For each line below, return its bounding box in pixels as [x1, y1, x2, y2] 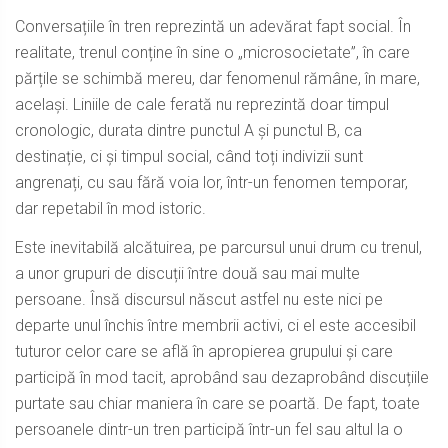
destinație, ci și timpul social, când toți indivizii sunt [15, 147, 363, 167]
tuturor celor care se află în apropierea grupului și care [15, 342, 393, 362]
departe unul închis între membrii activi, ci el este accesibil [15, 316, 416, 336]
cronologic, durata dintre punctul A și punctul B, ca [15, 121, 362, 141]
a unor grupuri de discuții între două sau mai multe [15, 264, 360, 284]
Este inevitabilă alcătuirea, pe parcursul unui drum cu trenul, [15, 238, 422, 258]
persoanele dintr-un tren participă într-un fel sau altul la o [15, 420, 403, 440]
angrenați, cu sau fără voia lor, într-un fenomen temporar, [15, 173, 408, 193]
